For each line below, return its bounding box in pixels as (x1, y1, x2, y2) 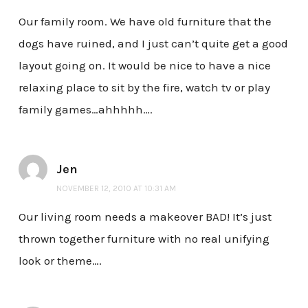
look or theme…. (18, 254, 102, 268)
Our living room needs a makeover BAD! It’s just (18, 210, 272, 224)
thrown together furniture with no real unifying (18, 232, 269, 246)
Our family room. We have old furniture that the (18, 14, 272, 28)
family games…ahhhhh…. (18, 102, 153, 116)
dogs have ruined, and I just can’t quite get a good (18, 36, 288, 50)
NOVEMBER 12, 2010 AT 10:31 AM (56, 183, 176, 193)
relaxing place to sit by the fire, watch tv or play (18, 80, 270, 94)
